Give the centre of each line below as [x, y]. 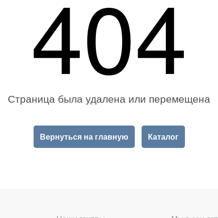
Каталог [163, 136]
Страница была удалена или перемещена [109, 98]
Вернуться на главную [84, 136]
